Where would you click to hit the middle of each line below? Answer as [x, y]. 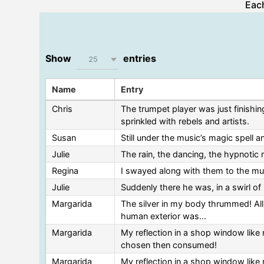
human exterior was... [164, 216]
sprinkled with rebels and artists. [185, 121]
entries [139, 58]
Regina [65, 170]
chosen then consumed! [169, 245]
